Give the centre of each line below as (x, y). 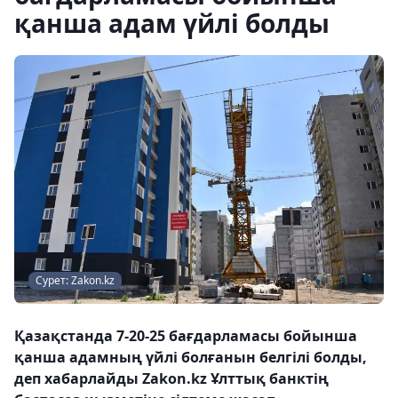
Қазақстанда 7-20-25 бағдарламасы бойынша (186, 335)
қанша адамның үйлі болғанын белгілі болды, (191, 357)
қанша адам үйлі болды (172, 23)
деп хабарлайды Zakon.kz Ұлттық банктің (171, 378)
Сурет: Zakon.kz (75, 280)
